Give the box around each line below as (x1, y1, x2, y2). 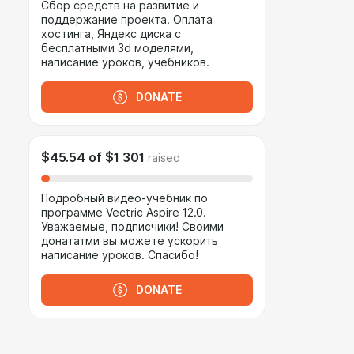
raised (148, 152, 180, 164)
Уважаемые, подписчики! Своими (41, 220, 224, 233)
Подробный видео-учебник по (41, 192, 208, 205)
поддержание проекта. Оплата (41, 13, 213, 26)
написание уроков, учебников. (41, 56, 209, 69)
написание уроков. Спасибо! (41, 249, 198, 262)
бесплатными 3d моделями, (41, 42, 194, 55)
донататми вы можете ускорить (41, 235, 218, 247)
